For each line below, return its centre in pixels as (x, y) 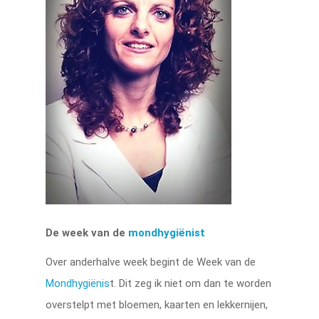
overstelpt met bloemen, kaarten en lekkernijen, (157, 304)
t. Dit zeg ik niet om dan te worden (191, 283)
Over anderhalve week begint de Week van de (151, 262)
